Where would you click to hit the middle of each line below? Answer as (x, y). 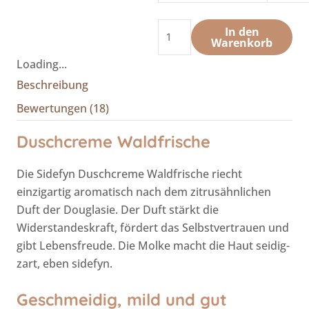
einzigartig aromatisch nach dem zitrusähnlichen (144, 191)
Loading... (42, 64)
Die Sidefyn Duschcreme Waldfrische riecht (129, 173)
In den (242, 31)
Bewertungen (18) (63, 108)
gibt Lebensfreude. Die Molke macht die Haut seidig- (153, 245)
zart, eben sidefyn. (64, 263)
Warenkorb (242, 42)
